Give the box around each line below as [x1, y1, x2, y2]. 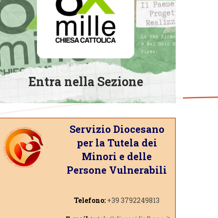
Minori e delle [82, 149, 152, 163]
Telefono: [74, 195, 106, 205]
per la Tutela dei [76, 136, 157, 149]
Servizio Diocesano [69, 122, 164, 135]
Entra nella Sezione [28, 73, 143, 90]
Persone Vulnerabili [67, 163, 167, 176]
